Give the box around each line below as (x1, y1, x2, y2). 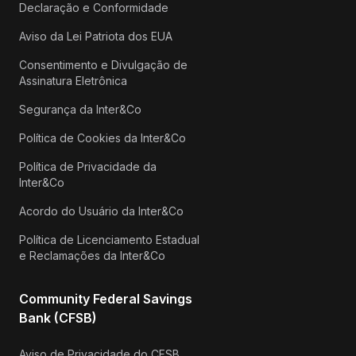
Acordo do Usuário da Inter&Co (19, 203, 184, 218)
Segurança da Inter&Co (19, 102, 141, 116)
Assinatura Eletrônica (19, 73, 127, 87)
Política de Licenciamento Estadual (19, 232, 199, 246)
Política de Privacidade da (19, 159, 157, 173)
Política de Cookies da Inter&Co (19, 130, 186, 145)
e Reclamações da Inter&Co (19, 248, 165, 262)
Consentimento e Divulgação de (19, 57, 188, 72)
